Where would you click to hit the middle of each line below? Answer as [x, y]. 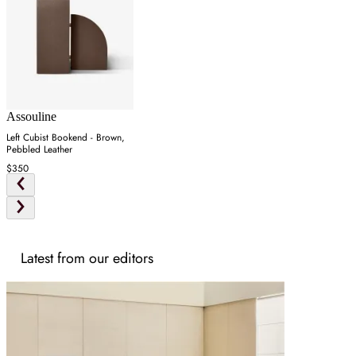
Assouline [31, 116]
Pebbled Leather [39, 149]
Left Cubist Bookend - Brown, [66, 137]
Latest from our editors [87, 258]
